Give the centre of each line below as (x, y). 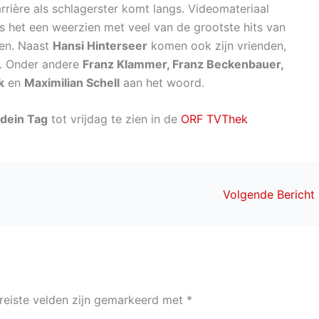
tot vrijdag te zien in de (114, 119)
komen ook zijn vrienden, (217, 45)
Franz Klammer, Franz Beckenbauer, (183, 64)
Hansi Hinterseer (100, 45)
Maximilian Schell (72, 82)
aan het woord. (162, 82)
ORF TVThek (214, 119)
